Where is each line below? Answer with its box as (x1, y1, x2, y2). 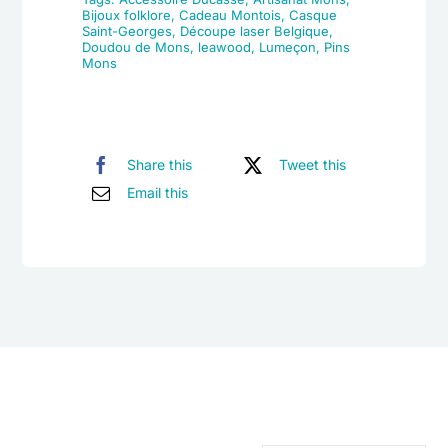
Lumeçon (259, 39, 317, 55)
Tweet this (278, 156, 346, 174)
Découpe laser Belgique (180, 23, 330, 39)
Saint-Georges (82, 23, 173, 39)
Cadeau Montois (179, 7, 282, 23)
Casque (289, 7, 338, 23)
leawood (198, 39, 252, 55)
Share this (127, 156, 193, 174)
